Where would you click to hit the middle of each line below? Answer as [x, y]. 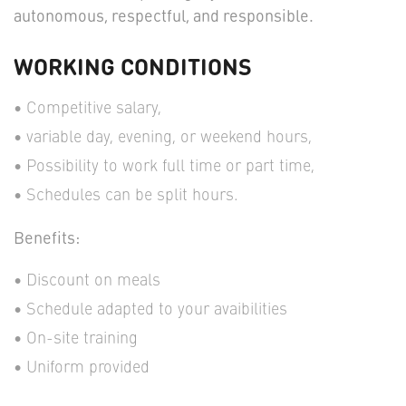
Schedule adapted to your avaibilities [157, 308]
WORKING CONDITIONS [133, 65]
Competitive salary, [96, 107]
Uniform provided [88, 366]
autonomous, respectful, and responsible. [164, 15]
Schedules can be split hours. [132, 194]
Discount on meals [93, 279]
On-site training [82, 337]
